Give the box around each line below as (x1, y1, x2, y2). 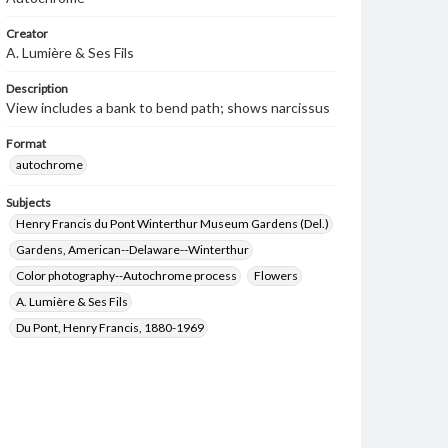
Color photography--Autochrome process (16, 268, 237, 283)
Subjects (6, 195, 51, 210)
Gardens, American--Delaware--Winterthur (16, 242, 249, 257)
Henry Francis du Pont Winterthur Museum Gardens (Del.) (16, 216, 329, 231)
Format (6, 136, 46, 151)
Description (6, 81, 68, 96)
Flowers (254, 268, 298, 283)
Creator (6, 26, 48, 41)
